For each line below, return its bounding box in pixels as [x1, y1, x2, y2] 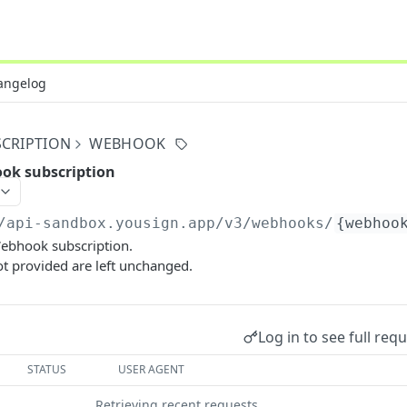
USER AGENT [118, 362, 185, 377]
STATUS [27, 362, 67, 377]
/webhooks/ [242, 214, 333, 232]
